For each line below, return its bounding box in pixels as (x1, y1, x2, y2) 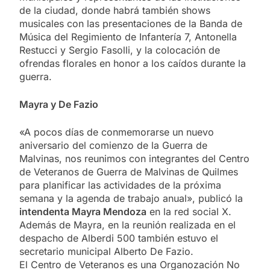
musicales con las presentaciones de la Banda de (19, 17, 242, 30)
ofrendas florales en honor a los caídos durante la (19, 57, 246, 69)
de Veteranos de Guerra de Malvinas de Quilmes (19, 165, 238, 178)
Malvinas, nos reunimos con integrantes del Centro (19, 152, 250, 165)
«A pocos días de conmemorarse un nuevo (19, 125, 214, 138)
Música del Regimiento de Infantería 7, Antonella (19, 30, 237, 43)
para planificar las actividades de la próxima (19, 178, 221, 191)
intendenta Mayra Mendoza (19, 205, 146, 218)
